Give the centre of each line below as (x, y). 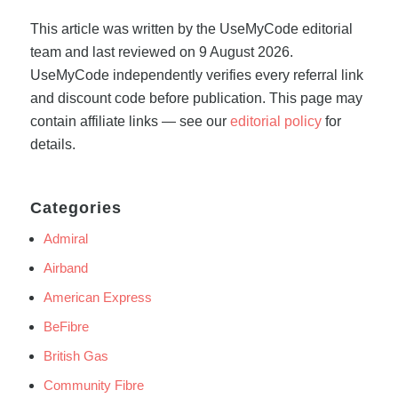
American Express (97, 297)
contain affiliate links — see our (130, 122)
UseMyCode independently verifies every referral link (196, 76)
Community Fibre (93, 385)
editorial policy (275, 122)
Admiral (65, 238)
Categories (76, 207)
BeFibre (66, 326)
